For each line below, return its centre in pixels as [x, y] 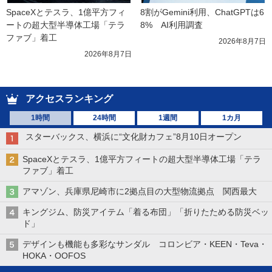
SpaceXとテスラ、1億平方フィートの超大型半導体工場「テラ [142, 159]
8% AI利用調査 [172, 25]
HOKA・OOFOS [54, 256]
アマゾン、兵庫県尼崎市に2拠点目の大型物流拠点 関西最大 [140, 192]
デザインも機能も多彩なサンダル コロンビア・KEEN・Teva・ [145, 244]
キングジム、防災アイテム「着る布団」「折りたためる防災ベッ [146, 212]
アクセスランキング [69, 99]
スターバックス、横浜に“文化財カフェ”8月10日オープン [134, 137]
